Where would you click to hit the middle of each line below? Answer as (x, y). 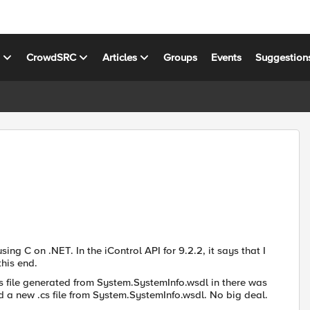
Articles (120, 57)
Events (227, 57)
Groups (181, 57)
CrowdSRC (52, 57)
